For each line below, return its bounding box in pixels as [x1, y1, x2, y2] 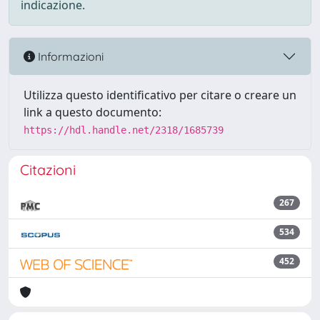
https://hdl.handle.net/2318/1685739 [24, 124, 224, 136]
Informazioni [35, 49, 104, 64]
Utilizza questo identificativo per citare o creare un [24, 87, 296, 103]
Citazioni [20, 161, 76, 179]
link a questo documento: [24, 104, 161, 120]
